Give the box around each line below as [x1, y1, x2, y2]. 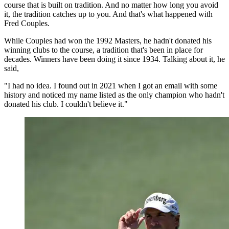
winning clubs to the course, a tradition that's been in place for [4, 45, 203, 54]
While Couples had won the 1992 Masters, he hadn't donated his [4, 36, 212, 45]
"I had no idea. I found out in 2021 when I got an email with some [4, 81, 217, 90]
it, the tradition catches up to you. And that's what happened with [4, 9, 213, 18]
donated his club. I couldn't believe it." [4, 99, 128, 108]
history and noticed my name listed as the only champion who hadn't [4, 90, 224, 99]
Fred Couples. [4, 18, 50, 28]
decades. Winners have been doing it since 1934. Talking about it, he [4, 54, 225, 63]
